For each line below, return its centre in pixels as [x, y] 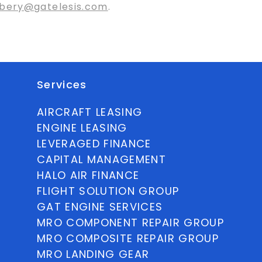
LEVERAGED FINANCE [94, 144]
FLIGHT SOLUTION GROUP [108, 191]
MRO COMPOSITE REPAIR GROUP [127, 238]
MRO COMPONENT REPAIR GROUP [130, 223]
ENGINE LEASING [82, 128]
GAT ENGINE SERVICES [100, 207]
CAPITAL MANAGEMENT [101, 159]
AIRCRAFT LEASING [89, 112]
